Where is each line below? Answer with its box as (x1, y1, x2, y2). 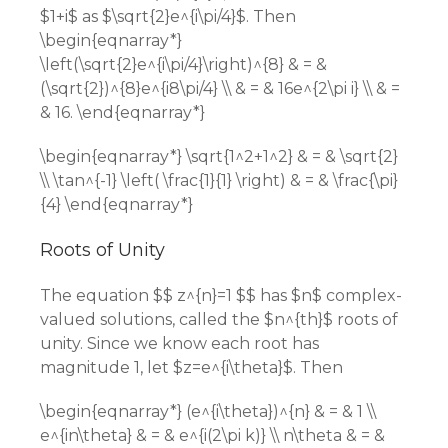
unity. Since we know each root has (40, 334, 319, 353)
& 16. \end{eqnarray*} (40, 103, 205, 122)
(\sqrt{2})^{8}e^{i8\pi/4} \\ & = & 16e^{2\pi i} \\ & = (40, 79, 400, 98)
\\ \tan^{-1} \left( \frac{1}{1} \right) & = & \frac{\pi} (40, 171, 398, 190)
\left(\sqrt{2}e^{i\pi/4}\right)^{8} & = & (40, 55, 327, 74)
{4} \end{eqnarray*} (40, 195, 193, 214)
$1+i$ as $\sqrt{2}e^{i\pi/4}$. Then (40, 7, 296, 26)
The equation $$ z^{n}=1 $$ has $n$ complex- (40, 286, 402, 305)
